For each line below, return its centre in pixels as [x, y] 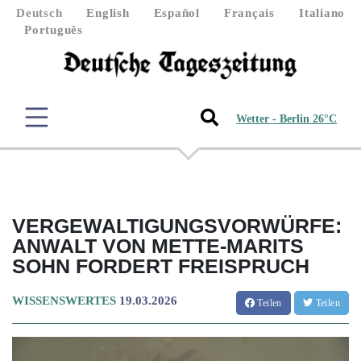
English [108, 13]
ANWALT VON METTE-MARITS [158, 245]
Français [249, 13]
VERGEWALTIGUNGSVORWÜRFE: [177, 225]
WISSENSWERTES [64, 300]
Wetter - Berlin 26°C [286, 119]
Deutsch [39, 13]
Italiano [322, 13]
